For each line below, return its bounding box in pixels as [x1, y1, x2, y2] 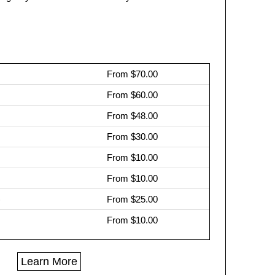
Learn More [20, 255, 77, 268]
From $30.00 [106, 131, 158, 142]
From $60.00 [106, 90, 158, 100]
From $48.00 [106, 110, 158, 121]
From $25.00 [106, 194, 158, 204]
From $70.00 [106, 69, 158, 79]
